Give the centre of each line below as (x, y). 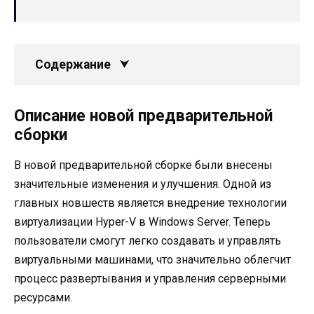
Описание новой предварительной (143, 116)
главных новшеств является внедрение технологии (150, 203)
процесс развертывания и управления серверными (150, 278)
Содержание (73, 64)
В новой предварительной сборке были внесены (143, 165)
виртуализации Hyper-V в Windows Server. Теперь (142, 221)
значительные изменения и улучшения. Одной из (143, 184)
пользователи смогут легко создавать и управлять (148, 240)
